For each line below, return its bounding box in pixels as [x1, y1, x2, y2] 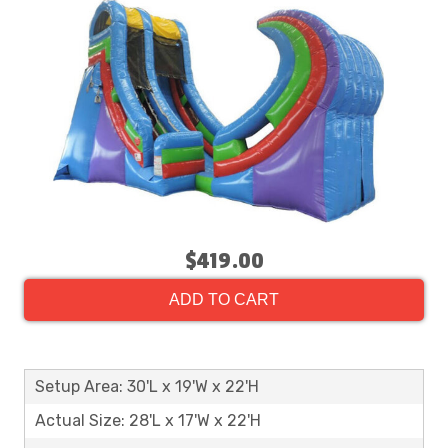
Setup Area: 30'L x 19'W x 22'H [35, 376, 259, 396]
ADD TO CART [169, 290, 279, 308]
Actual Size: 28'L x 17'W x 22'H [35, 410, 261, 430]
